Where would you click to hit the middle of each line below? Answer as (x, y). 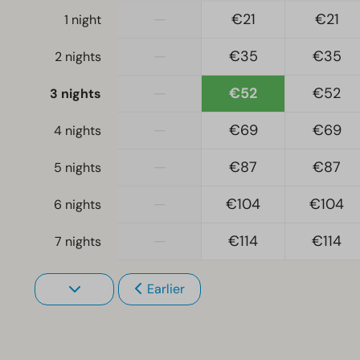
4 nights (78, 131)
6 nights (78, 205)
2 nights (78, 57)
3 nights (76, 94)
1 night (83, 20)
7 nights (78, 242)
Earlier (166, 289)
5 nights (78, 168)
